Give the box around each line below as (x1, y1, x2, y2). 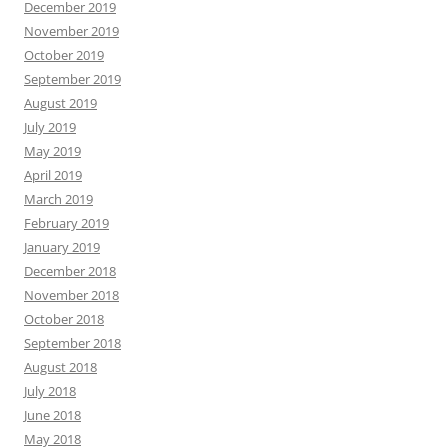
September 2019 (24, 69, 121, 88)
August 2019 (24, 93, 97, 112)
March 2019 (24, 189, 93, 208)
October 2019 (24, 45, 104, 64)
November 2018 (24, 285, 119, 304)
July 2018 (24, 381, 76, 400)
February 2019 (24, 213, 109, 232)
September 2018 (24, 333, 121, 352)
